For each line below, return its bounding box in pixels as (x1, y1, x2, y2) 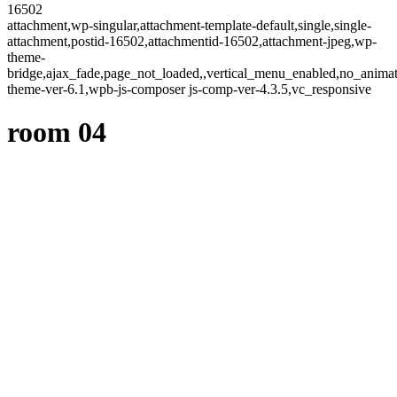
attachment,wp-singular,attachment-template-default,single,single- (7, 18, 371, 33)
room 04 (7, 116, 106, 149)
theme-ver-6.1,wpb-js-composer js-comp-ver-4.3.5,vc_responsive (7, 82, 371, 97)
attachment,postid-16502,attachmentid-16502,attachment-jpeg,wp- (7, 34, 377, 49)
